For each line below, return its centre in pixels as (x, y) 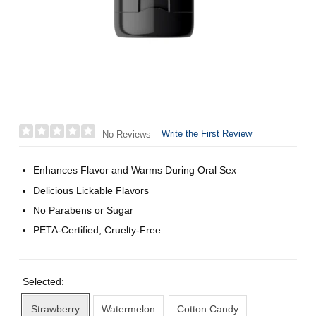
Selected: (44, 282)
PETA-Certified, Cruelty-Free (97, 230)
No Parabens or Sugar (84, 210)
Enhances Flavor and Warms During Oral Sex (135, 170)
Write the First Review (206, 134)
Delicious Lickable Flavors (91, 190)
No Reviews (126, 134)
